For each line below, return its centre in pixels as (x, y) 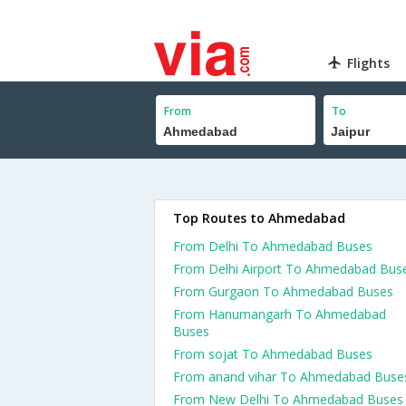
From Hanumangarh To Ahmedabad (280, 314)
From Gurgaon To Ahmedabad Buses (283, 291)
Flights (369, 63)
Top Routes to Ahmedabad (259, 218)
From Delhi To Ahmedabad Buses (273, 246)
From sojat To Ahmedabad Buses (273, 354)
